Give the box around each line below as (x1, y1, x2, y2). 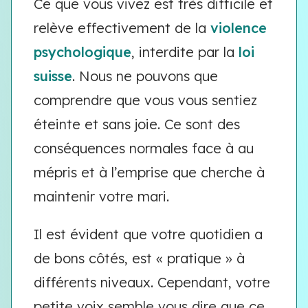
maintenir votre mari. (34, 188, 173, 205)
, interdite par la (131, 43, 239, 60)
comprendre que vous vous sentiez (34, 91, 257, 109)
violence (210, 19, 267, 36)
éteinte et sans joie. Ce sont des (34, 115, 240, 133)
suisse (34, 67, 72, 85)
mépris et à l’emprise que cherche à (34, 164, 265, 181)
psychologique (34, 43, 131, 60)
